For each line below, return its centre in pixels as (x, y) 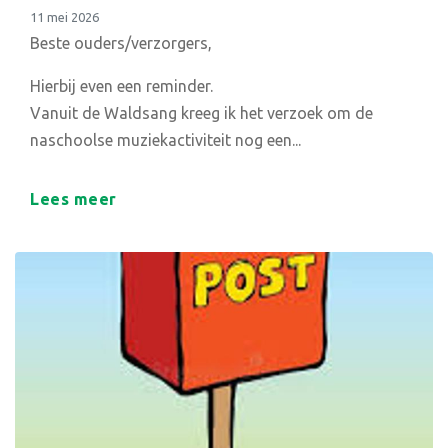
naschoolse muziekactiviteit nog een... (165, 139)
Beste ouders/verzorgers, (121, 42)
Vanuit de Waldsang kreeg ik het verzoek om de (201, 112)
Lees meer (73, 199)
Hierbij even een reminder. (121, 85)
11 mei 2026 (64, 16)
